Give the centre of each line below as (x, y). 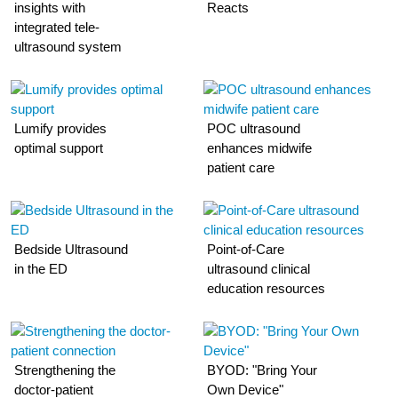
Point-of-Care (246, 249)
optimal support (59, 148)
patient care (241, 167)
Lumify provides (61, 128)
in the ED (41, 269)
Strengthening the (65, 370)
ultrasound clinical (259, 269)
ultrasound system (68, 47)
